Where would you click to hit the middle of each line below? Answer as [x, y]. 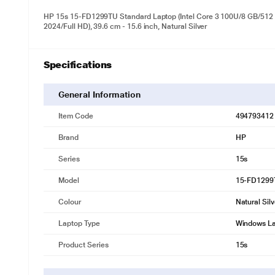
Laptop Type [79, 223]
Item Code [76, 116]
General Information [100, 95]
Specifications [78, 65]
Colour [70, 202]
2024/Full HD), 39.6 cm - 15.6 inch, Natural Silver [126, 26]
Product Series [83, 245]
